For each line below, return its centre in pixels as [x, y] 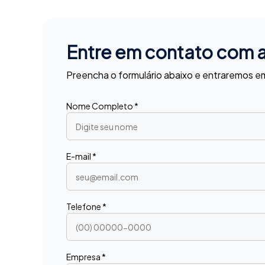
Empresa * [86, 256]
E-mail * [81, 156]
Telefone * [86, 206]
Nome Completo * [102, 106]
